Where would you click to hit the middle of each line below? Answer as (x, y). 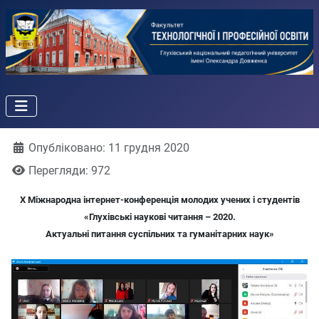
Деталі (29, 147)
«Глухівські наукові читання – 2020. (159, 217)
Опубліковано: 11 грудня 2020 (109, 148)
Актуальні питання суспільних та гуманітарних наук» (159, 234)
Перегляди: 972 (69, 171)
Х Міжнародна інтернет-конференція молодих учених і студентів (159, 200)
